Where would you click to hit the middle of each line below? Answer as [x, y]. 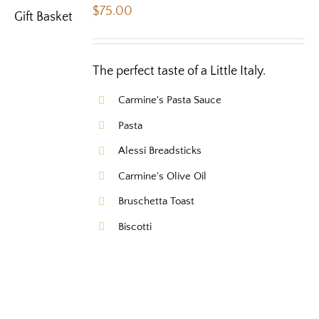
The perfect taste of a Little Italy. [179, 72]
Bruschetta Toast [157, 202]
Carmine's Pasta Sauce [170, 100]
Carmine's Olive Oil [163, 176]
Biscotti [135, 226]
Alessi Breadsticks [160, 151]
